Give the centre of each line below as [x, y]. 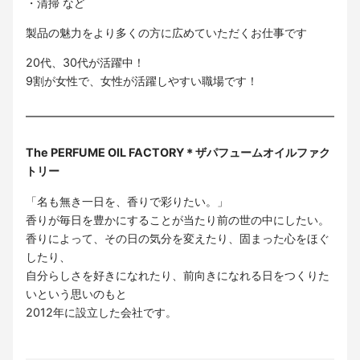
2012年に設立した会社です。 [101, 312]
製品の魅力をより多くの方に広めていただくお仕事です [166, 33]
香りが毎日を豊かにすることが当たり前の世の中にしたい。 [178, 219]
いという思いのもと [76, 293]
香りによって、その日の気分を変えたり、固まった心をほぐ [178, 238]
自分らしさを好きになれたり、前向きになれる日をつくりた [178, 275]
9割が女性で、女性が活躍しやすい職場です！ [142, 81]
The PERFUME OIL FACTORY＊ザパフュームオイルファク [178, 153]
